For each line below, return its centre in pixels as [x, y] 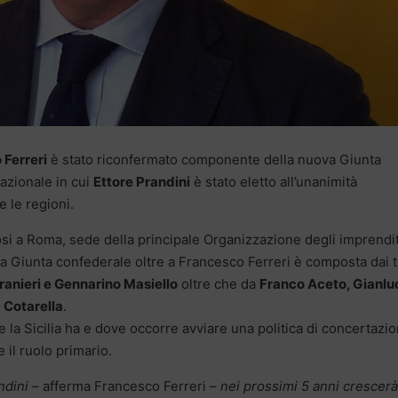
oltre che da [219, 284]
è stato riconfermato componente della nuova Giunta [214, 160]
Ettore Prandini [142, 182]
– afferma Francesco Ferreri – [123, 386]
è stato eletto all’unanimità [274, 182]
